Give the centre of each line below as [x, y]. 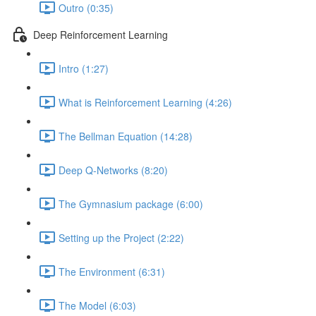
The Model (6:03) [97, 305]
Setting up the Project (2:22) [121, 237]
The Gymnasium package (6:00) [131, 203]
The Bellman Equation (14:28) [126, 136]
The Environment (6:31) [112, 271]
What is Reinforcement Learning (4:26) [145, 102]
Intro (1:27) [84, 68]
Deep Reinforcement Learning [101, 34]
